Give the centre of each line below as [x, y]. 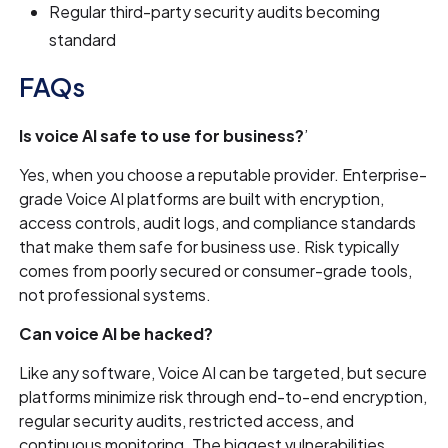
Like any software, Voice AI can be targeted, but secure [223, 373]
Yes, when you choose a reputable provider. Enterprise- [223, 175]
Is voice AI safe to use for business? [162, 136]
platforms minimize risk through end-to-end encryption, [223, 397]
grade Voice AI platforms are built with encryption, [202, 199]
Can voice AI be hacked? [116, 334]
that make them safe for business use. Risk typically [209, 247]
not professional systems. [115, 295]
